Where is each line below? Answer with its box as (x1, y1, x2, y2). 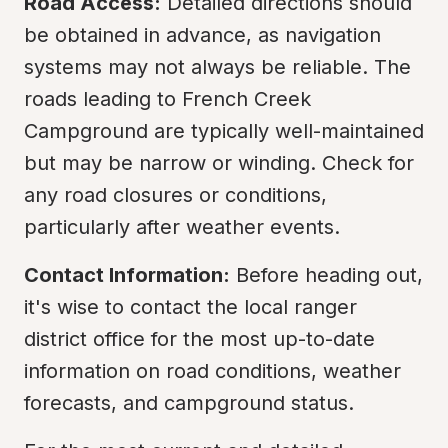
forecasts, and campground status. (24, 391, 354, 415)
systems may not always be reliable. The (24, 55, 411, 79)
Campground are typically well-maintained (24, 119, 424, 143)
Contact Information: (24, 263, 230, 287)
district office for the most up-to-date (24, 327, 375, 351)
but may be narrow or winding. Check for (24, 151, 414, 175)
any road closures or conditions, (24, 183, 327, 207)
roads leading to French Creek (24, 87, 311, 111)
